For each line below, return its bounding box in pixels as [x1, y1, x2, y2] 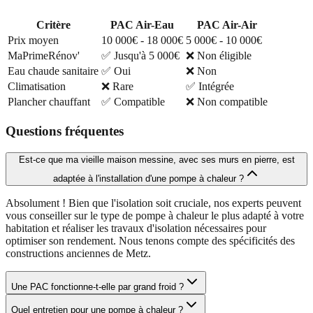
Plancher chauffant [8, 96, 90, 108]
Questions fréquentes [6, 123, 124, 138]
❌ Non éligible [186, 50, 252, 62]
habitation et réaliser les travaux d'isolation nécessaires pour [6, 221, 266, 234]
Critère [36, 19, 71, 31]
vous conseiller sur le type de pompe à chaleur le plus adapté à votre [6, 209, 304, 221]
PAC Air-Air [196, 19, 257, 31]
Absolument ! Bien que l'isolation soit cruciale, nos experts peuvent [6, 196, 301, 209]
